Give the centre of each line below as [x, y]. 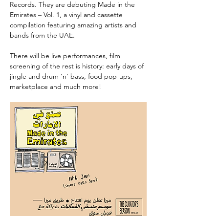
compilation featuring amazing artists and [74, 25]
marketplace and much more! [55, 87]
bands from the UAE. [42, 35]
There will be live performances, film [66, 56]
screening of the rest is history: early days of [78, 66]
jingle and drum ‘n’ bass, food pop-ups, [72, 76]
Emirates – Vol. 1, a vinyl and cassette [67, 15]
